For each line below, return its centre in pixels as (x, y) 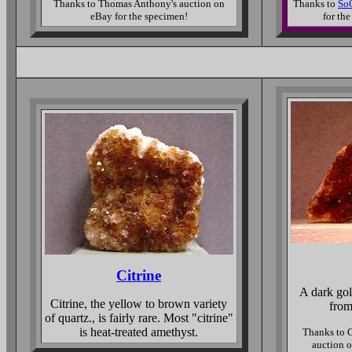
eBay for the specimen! (139, 16)
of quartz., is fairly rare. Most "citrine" (139, 318)
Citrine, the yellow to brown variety (139, 304)
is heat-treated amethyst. (139, 332)
